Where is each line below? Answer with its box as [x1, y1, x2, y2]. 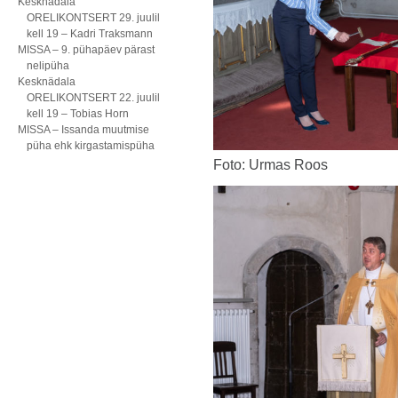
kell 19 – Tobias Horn [27, 107, 129, 120]
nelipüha [27, 60, 69, 72]
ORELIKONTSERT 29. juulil [27, 12, 160, 24]
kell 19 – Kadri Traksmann [27, 28, 153, 40]
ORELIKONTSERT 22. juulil [27, 92, 160, 104]
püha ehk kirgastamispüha [27, 139, 155, 152]
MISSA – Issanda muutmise [18, 123, 149, 136]
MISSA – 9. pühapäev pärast [18, 44, 155, 56]
